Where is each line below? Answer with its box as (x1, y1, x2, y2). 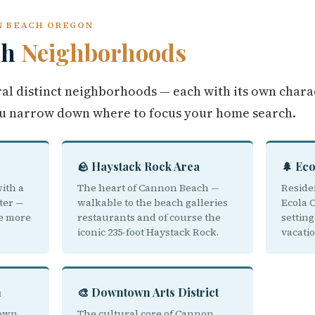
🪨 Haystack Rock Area (77, 159, 200, 174)
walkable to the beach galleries (77, 195, 228, 210)
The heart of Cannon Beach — (77, 181, 219, 195)
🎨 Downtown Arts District (77, 285, 219, 300)
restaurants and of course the (77, 210, 221, 224)
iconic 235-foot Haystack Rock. (77, 225, 219, 239)
